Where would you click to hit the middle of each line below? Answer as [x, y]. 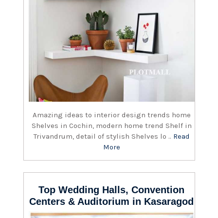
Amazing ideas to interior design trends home [112, 115]
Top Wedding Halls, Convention [112, 190]
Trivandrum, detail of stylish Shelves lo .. [103, 136]
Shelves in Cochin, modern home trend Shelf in [112, 125]
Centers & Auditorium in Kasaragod [112, 201]
